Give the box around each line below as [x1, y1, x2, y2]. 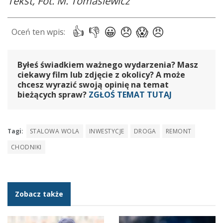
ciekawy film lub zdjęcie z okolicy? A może [17, 69, 185, 80]
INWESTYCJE [89, 126, 124, 135]
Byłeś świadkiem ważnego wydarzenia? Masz [17, 59, 198, 70]
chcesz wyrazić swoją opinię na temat [17, 79, 169, 90]
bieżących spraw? [17, 89, 89, 100]
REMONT [165, 126, 192, 135]
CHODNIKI [11, 142, 42, 151]
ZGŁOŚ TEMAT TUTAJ [89, 89, 172, 100]
